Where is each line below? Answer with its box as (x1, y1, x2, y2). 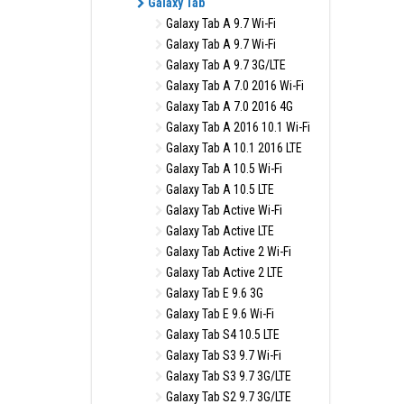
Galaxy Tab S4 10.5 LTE (163, 327, 280, 342)
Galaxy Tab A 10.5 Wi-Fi (163, 161, 282, 176)
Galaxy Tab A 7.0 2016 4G (163, 99, 293, 114)
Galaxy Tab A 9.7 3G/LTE (163, 58, 286, 72)
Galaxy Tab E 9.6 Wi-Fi (163, 307, 274, 321)
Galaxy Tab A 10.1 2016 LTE (163, 141, 302, 155)
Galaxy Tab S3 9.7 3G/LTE (163, 369, 291, 383)
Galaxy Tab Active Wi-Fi (163, 203, 282, 217)
